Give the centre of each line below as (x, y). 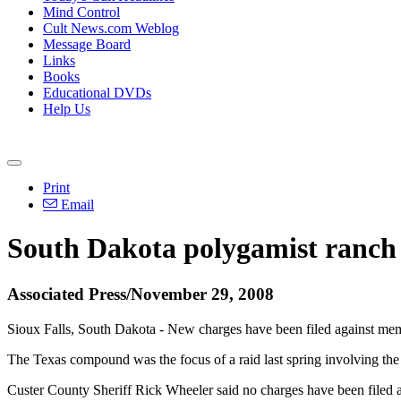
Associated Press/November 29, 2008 (141, 294)
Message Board (87, 44)
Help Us (67, 109)
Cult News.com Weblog (111, 28)
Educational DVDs (97, 93)
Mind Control (81, 12)
